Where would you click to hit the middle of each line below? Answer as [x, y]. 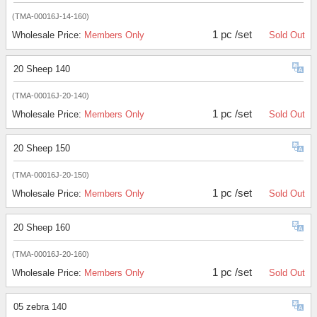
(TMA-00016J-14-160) [51, 17]
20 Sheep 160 [42, 228]
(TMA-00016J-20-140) [51, 96]
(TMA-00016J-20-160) [51, 254]
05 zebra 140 [40, 307]
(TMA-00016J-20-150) [51, 175]
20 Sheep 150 [42, 149]
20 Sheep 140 [42, 69]
